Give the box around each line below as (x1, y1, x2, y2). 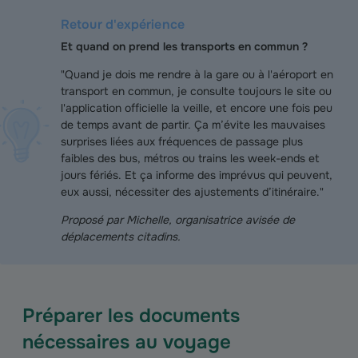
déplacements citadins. (61, 229, 181, 244)
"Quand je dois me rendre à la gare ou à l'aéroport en (61, 67, 333, 82)
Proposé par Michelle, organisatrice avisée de (61, 213, 295, 227)
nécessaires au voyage (22, 330, 242, 354)
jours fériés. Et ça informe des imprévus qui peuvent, (61, 168, 332, 182)
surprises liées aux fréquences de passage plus (61, 134, 303, 149)
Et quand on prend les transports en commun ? (61, 39, 308, 54)
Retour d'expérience (61, 16, 185, 33)
